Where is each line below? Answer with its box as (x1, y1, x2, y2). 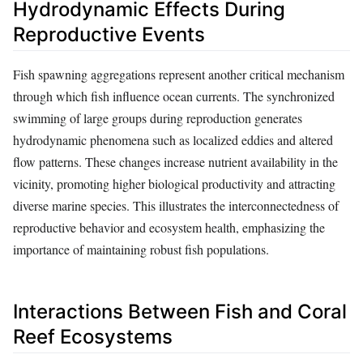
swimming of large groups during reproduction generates (13, 109, 302, 126)
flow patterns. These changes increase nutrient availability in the (13, 152, 338, 170)
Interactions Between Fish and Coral (13, 299, 347, 323)
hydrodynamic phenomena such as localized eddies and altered (13, 130, 333, 148)
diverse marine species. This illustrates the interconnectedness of (13, 196, 339, 214)
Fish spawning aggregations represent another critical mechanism (13, 65, 344, 83)
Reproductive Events (13, 22, 205, 46)
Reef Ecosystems (13, 324, 173, 348)
